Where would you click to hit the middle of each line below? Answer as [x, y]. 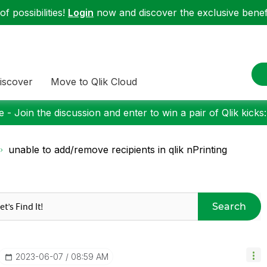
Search [229, 206]
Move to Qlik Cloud [94, 81]
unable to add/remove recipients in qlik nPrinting [118, 150]
